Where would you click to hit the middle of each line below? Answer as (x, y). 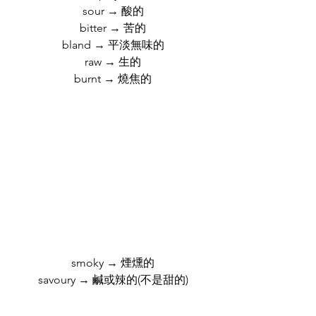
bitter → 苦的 (113, 28)
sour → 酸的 (113, 11)
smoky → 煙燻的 (113, 262)
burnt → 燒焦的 (113, 78)
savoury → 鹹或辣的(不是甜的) (113, 279)
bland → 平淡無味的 (113, 44)
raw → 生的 (113, 61)
